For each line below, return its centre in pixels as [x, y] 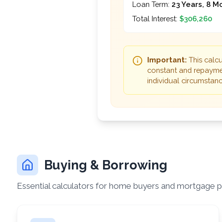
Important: [167, 59]
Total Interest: [156, 19]
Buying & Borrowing [106, 165]
